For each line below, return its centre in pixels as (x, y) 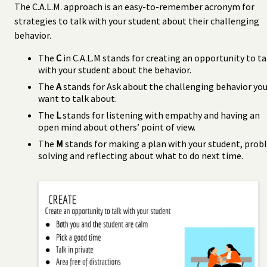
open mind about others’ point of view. (117, 127)
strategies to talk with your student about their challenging (137, 21)
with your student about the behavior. (115, 69)
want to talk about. (77, 98)
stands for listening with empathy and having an (160, 115)
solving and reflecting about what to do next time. (141, 155)
